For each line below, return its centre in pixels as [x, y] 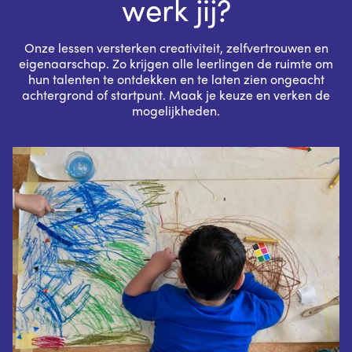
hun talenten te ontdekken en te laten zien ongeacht [176, 79]
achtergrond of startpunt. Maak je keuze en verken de [176, 95]
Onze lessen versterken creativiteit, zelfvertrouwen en [176, 48]
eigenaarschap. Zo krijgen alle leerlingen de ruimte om [176, 64]
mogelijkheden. [176, 111]
